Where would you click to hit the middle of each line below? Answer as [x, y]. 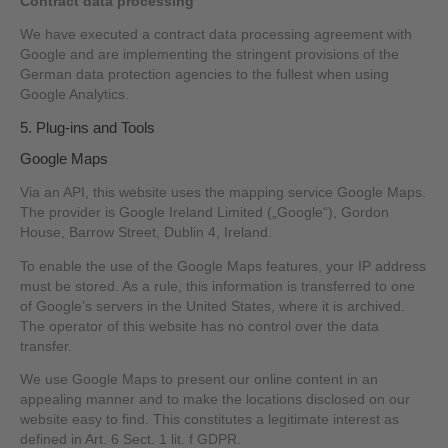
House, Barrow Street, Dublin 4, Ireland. [146, 232]
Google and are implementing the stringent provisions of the [210, 55]
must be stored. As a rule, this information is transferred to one [218, 286]
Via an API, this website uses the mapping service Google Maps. [223, 192]
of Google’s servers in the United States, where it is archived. [213, 306]
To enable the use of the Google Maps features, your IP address [223, 266]
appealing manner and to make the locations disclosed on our [215, 400]
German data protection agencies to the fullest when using [205, 75]
